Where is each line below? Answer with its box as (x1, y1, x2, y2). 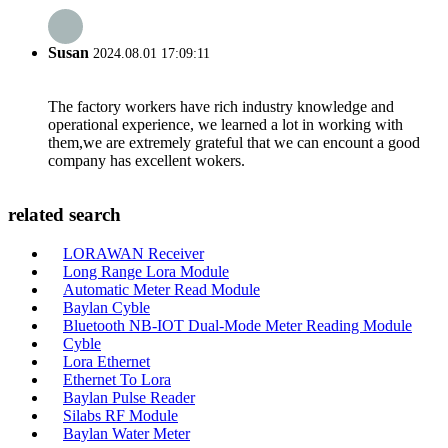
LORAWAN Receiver (63, 244, 204, 262)
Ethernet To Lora (63, 370, 171, 388)
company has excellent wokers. (48, 152, 245, 170)
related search (8, 204, 121, 225)
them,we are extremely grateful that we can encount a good (48, 134, 420, 152)
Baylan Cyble (63, 298, 150, 316)
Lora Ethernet (63, 352, 150, 370)
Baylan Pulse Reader (63, 388, 195, 406)
